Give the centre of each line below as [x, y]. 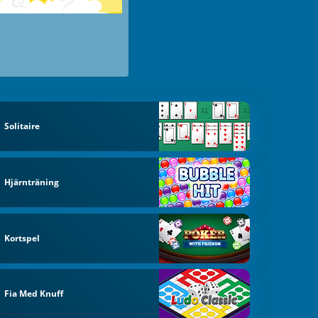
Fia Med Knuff [34, 294]
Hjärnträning [32, 182]
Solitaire [22, 126]
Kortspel [22, 238]
